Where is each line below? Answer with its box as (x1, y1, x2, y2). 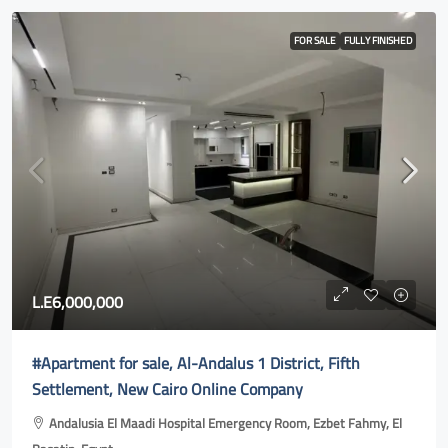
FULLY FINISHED (344, 31, 412, 50)
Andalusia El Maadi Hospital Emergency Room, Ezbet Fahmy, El (49, 411, 402, 435)
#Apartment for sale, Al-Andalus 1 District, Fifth (32, 348, 360, 378)
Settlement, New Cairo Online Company (32, 374, 303, 404)
